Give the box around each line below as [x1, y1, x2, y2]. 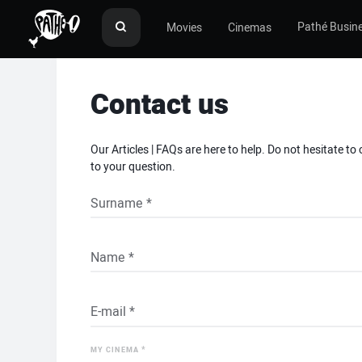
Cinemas [228, 19, 271, 36]
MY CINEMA [90, 344, 141, 356]
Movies [166, 19, 202, 36]
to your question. [90, 158, 175, 175]
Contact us [90, 83, 229, 126]
